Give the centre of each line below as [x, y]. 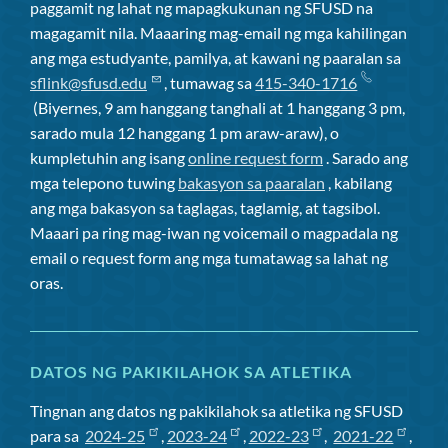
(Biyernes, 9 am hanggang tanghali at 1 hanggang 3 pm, [217, 108]
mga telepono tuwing [104, 183]
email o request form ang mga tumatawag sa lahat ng [209, 258]
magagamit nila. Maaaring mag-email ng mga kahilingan [218, 33]
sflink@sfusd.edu [88, 83]
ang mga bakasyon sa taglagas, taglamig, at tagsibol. [205, 208]
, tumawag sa [208, 83]
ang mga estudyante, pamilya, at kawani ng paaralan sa [215, 58]
